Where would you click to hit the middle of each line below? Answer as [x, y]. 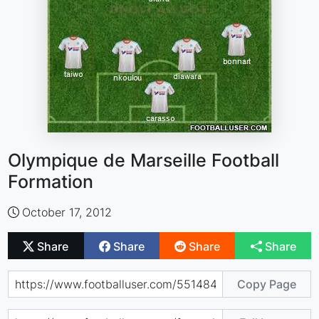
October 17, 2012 [67, 212]
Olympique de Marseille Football [144, 160]
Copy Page [266, 284]
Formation [51, 182]
